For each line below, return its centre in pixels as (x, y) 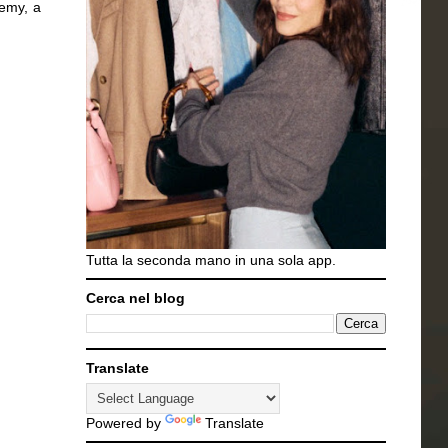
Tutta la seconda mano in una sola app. (211, 260)
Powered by (125, 423)
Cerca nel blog (135, 298)
